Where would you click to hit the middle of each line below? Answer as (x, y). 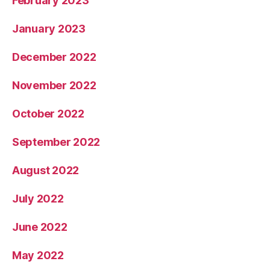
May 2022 (38, 256)
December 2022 (54, 57)
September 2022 (56, 142)
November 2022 (54, 86)
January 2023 (49, 29)
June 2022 (40, 227)
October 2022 (48, 114)
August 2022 (46, 171)
